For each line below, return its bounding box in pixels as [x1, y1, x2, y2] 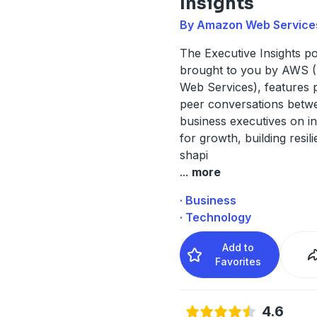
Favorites [215, 255, 262, 267]
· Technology [179, 209, 251, 224]
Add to [222, 241, 255, 253]
